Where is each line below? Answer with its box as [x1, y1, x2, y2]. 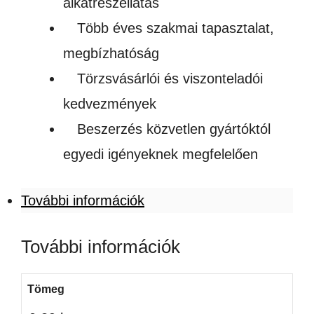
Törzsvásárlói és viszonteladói [77, 71, 263, 86]
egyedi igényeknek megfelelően [63, 146, 258, 162]
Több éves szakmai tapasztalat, [77, 20, 274, 36]
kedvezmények [63, 96, 156, 111]
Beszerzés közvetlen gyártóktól [77, 121, 271, 137]
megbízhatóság [63, 46, 159, 61]
